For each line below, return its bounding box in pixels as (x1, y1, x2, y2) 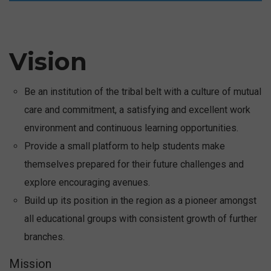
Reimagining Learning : (75, 15, 170, 27)
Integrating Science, (75, 28, 158, 41)
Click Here (75, 68, 119, 80)
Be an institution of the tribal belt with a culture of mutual (24, 85, 261, 97)
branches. (24, 230, 65, 243)
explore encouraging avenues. (24, 176, 150, 188)
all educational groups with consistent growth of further (24, 212, 257, 224)
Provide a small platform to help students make (24, 140, 225, 152)
